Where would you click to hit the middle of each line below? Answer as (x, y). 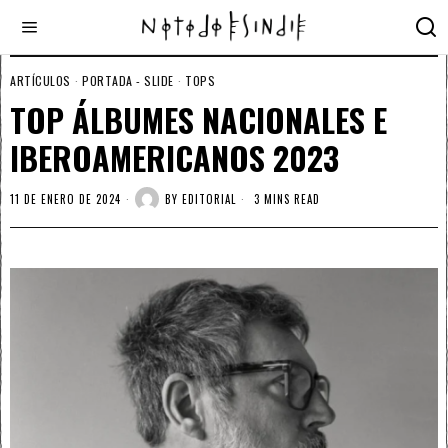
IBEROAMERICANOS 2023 (174, 157)
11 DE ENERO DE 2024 (65, 198)
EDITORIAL (209, 198)
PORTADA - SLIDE (128, 80)
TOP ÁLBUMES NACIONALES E (198, 119)
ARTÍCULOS (40, 80)
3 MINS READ (285, 198)
